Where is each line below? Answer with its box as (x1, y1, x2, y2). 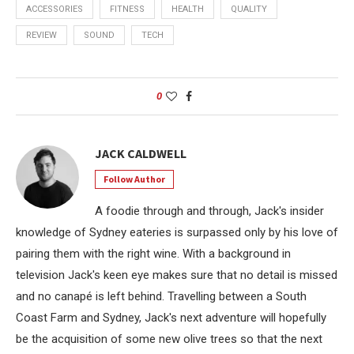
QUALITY (231, 4, 267, 14)
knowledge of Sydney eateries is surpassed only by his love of (16, 225, 338, 239)
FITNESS (110, 4, 145, 14)
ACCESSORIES (26, 4, 83, 14)
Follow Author (104, 173, 165, 185)
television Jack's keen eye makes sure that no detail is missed (16, 268, 337, 282)
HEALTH (171, 4, 204, 14)
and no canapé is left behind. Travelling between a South (16, 289, 307, 303)
